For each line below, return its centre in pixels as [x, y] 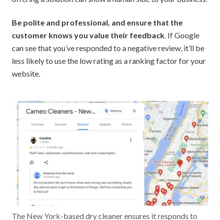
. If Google [182, 35]
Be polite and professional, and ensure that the [97, 22]
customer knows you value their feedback [88, 35]
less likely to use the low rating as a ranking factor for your [109, 60]
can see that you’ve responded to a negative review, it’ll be [108, 48]
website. [26, 73]
